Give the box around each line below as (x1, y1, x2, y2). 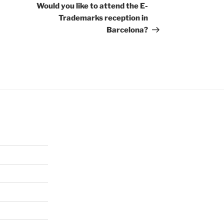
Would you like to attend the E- (36, 1, 148, 11)
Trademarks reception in (58, 13, 148, 23)
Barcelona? (106, 25, 148, 35)
